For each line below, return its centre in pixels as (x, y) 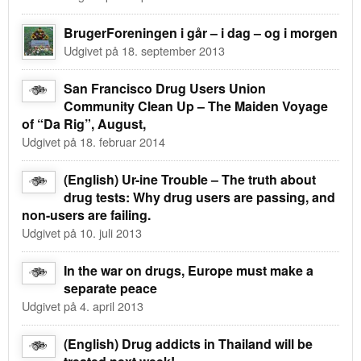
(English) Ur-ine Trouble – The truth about (190, 179)
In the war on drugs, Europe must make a (189, 270)
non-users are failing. (86, 214)
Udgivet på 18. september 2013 (144, 50)
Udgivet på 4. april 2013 (83, 305)
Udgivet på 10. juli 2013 (82, 232)
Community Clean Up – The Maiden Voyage (196, 106)
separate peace (110, 288)
